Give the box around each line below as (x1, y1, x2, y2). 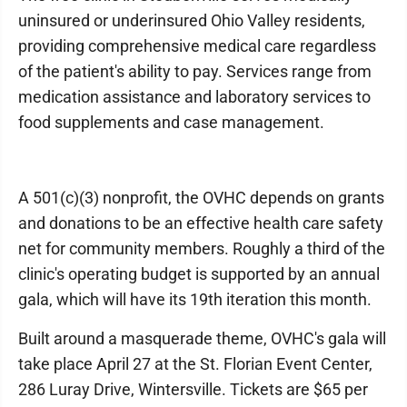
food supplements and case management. (18, 113, 324, 133)
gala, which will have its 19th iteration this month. (18, 290, 372, 310)
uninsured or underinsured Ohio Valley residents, (18, 11, 365, 31)
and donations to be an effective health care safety (18, 213, 383, 233)
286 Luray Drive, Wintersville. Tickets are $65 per (18, 380, 368, 400)
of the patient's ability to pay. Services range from (18, 62, 372, 82)
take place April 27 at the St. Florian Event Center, (18, 354, 372, 374)
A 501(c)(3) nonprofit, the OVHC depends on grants (18, 188, 384, 208)
